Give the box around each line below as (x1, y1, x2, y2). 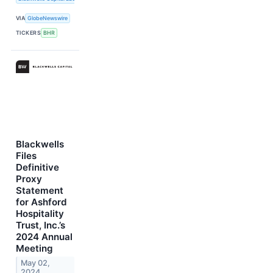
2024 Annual (16, 231, 73, 243)
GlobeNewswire (27, 15, 68, 22)
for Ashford (16, 196, 67, 208)
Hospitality (16, 208, 64, 220)
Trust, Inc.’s (16, 219, 65, 232)
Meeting (16, 243, 53, 255)
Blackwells (16, 138, 64, 151)
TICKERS (16, 29, 41, 37)
